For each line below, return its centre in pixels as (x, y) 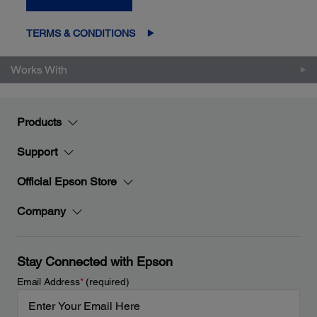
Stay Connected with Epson (95, 261)
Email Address (48, 282)
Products (39, 122)
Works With (39, 69)
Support (37, 152)
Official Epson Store (67, 181)
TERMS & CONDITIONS (81, 33)
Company (41, 211)
